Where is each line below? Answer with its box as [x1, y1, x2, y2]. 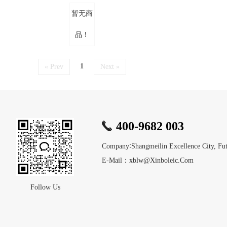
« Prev [45, 63, 64, 70]
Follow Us [30, 183, 60, 191]
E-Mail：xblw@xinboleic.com [102, 157, 194, 164]
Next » [100, 63, 120, 70]
